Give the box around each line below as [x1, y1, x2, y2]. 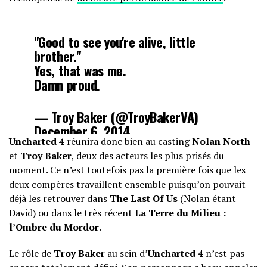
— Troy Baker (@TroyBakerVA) [33, 107, 198, 126]
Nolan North [192, 135, 250, 148]
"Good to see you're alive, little [33, 32, 196, 51]
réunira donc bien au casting [64, 135, 192, 148]
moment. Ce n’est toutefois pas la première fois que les [9, 163, 246, 176]
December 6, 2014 [33, 121, 131, 141]
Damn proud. [33, 74, 100, 94]
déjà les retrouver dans [9, 192, 110, 205]
